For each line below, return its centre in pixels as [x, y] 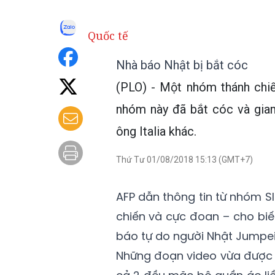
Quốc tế [108, 36]
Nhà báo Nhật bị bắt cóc [182, 65]
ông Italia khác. [156, 131]
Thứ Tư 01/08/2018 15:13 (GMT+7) [184, 160]
